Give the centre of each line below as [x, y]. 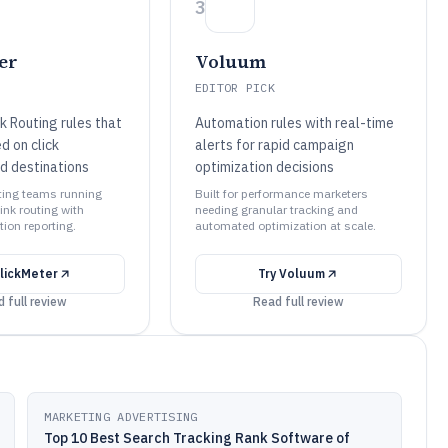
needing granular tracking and [276, 209]
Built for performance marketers [281, 193]
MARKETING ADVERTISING [121, 416]
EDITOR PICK [235, 87]
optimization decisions [264, 167]
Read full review [298, 301]
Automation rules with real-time [294, 123]
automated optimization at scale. [285, 225]
